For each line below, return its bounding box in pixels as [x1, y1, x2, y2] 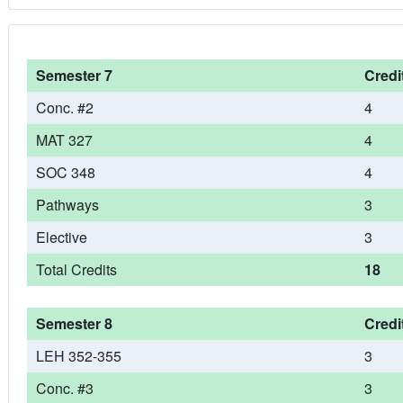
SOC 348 [35, 162, 95, 183]
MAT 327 [35, 130, 93, 150]
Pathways [35, 194, 99, 215]
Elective [35, 227, 87, 247]
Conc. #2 [35, 97, 94, 118]
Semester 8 [35, 313, 112, 334]
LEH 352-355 [35, 345, 121, 366]
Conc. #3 [35, 378, 94, 399]
